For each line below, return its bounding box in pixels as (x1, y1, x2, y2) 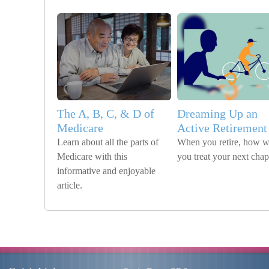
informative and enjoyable (57, 166, 156, 176)
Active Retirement (177, 121, 267, 134)
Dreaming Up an (177, 107, 258, 120)
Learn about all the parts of (57, 137, 159, 147)
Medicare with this (57, 151, 127, 162)
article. (57, 180, 82, 190)
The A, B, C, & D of (57, 107, 154, 120)
